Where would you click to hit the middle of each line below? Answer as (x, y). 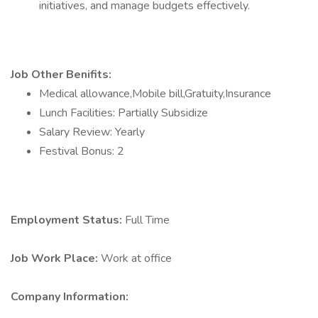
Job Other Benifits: (61, 75)
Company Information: (70, 297)
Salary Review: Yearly (92, 132)
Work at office (136, 258)
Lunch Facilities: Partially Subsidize (124, 113)
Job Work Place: (56, 258)
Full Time (147, 220)
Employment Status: (68, 220)
